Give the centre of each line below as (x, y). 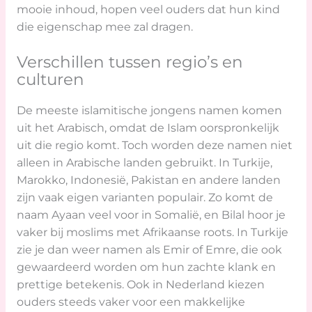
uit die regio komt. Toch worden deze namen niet (154, 145)
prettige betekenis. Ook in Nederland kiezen (140, 284)
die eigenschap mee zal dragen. (104, 27)
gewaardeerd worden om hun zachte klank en (146, 267)
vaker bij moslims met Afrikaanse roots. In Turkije (152, 232)
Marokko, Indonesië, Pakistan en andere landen (148, 180)
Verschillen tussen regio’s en (130, 61)
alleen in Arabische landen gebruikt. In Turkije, (144, 162)
